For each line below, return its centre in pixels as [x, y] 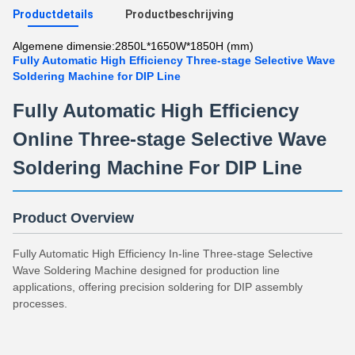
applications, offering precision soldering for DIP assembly [158, 287]
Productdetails [53, 14]
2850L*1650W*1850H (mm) [184, 46]
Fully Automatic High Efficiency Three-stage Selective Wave [174, 60]
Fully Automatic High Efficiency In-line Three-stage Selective [163, 254]
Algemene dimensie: [64, 46]
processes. [40, 303]
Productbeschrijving [179, 14]
